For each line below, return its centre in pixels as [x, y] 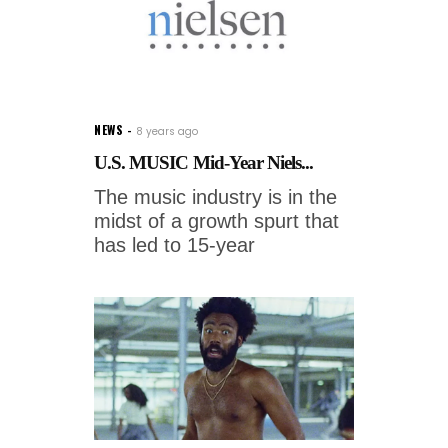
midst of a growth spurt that [216, 220]
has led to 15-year [174, 244]
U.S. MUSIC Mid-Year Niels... [204, 162]
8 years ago [167, 131]
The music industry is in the [215, 196]
